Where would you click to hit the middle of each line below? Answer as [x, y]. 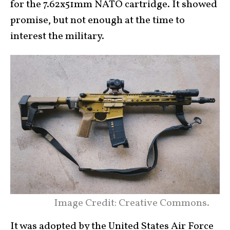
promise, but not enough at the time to [98, 20]
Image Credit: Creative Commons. [132, 204]
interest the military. [57, 36]
